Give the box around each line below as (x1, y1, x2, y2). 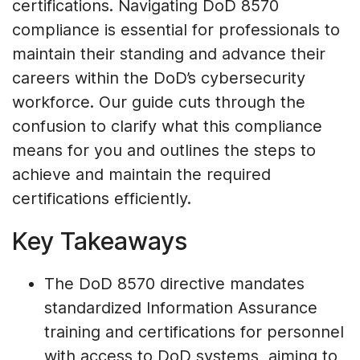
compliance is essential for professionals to (12, 20, 340, 40)
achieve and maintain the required (12, 165, 271, 185)
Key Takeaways (12, 226, 187, 256)
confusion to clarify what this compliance (12, 117, 322, 137)
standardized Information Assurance (44, 298, 317, 318)
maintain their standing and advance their (12, 44, 325, 64)
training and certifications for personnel (44, 322, 344, 342)
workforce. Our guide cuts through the (12, 92, 305, 112)
